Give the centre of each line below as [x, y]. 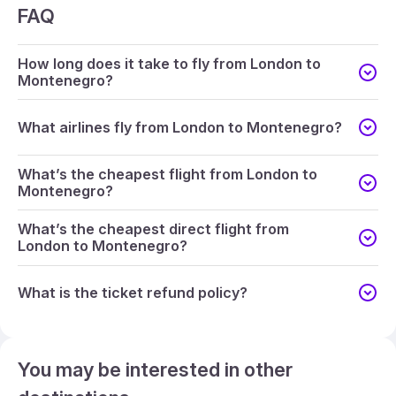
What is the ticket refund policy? [133, 292]
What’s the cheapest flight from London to [168, 174]
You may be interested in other [155, 370]
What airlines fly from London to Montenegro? [180, 127]
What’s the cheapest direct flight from [153, 229]
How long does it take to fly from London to [169, 63]
